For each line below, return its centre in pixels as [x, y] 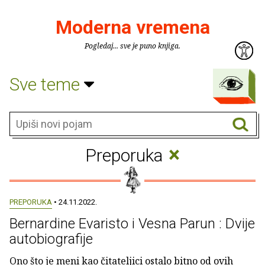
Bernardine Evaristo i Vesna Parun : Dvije [132, 224]
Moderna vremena [132, 27]
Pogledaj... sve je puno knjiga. [132, 46]
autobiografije [51, 239]
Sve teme [47, 84]
